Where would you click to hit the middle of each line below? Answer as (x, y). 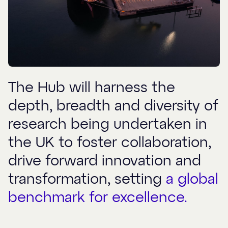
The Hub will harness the (92, 88)
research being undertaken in (108, 125)
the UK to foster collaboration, (110, 143)
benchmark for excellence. (98, 198)
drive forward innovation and (105, 161)
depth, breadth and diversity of (113, 106)
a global (192, 180)
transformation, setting (87, 180)
